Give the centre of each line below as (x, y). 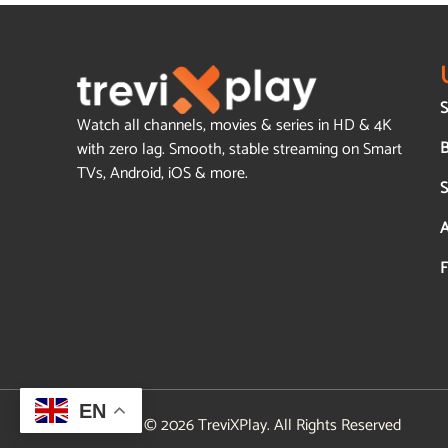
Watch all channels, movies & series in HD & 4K (235, 125)
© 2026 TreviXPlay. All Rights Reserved (273, 425)
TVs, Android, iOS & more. (163, 173)
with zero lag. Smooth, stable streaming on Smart (240, 149)
